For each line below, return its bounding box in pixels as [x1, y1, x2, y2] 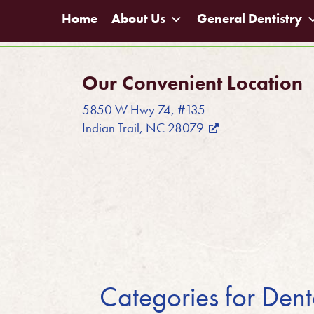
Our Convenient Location [82, 71, 303, 95]
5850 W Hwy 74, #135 [82, 102, 205, 119]
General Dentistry [197, 11, 302, 27]
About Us [111, 11, 165, 27]
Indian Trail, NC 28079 [82, 120, 204, 137]
